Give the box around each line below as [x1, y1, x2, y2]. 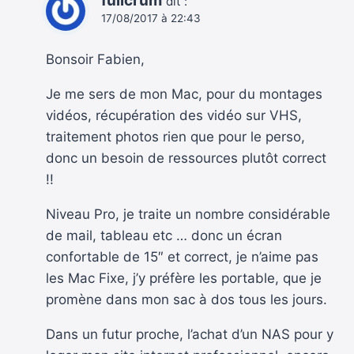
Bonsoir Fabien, [46, 51, 145, 68]
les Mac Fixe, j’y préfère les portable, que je [46, 270, 322, 287]
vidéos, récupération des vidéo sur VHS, [46, 107, 302, 124]
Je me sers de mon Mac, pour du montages [46, 86, 322, 103]
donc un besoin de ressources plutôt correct [46, 150, 326, 167]
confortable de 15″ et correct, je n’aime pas [46, 249, 318, 265]
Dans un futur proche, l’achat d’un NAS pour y [46, 326, 333, 343]
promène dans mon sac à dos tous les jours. [46, 292, 327, 308]
